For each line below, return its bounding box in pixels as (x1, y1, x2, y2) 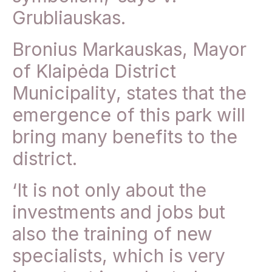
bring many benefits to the (12, 126, 237, 148)
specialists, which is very (12, 245, 225, 267)
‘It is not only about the (12, 179, 206, 202)
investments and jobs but (12, 201, 225, 223)
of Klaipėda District (12, 60, 176, 83)
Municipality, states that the (12, 82, 246, 104)
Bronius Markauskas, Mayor (12, 38, 246, 61)
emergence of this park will (12, 104, 245, 126)
